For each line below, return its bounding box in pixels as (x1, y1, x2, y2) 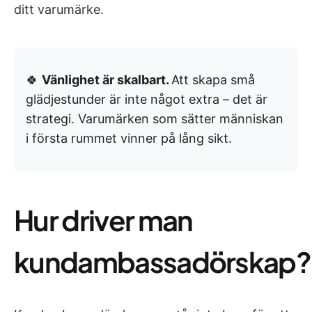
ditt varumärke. (14, 2, 104, 17)
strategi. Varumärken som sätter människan (26, 111, 283, 126)
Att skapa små (171, 72, 255, 87)
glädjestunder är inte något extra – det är (26, 92, 267, 107)
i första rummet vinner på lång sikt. (26, 131, 232, 146)
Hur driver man (14, 202, 193, 237)
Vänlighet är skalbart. (42, 72, 171, 87)
